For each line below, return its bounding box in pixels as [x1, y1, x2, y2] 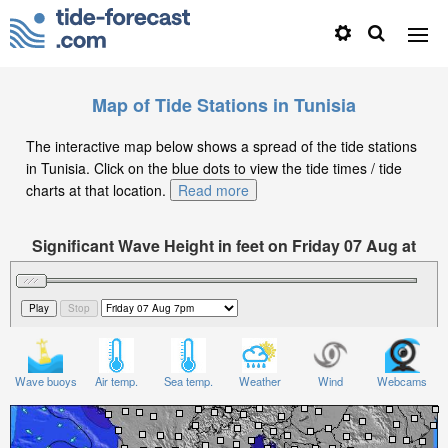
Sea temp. [163, 373, 213, 389]
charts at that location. [26, 180, 166, 200]
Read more [178, 180, 249, 200]
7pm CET [189, 254, 259, 277]
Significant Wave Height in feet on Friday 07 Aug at [32, 234, 416, 257]
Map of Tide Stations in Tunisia [92, 92, 356, 118]
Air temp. [95, 373, 139, 389]
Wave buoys [14, 373, 77, 389]
